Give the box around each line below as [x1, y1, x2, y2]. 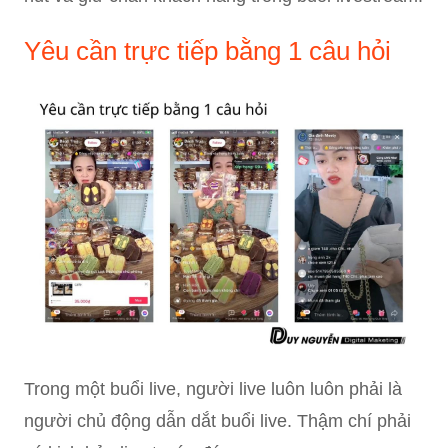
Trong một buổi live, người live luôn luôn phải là [24, 378, 402, 399]
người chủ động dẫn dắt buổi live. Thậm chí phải [24, 410, 411, 431]
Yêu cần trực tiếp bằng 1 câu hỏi [24, 37, 391, 65]
